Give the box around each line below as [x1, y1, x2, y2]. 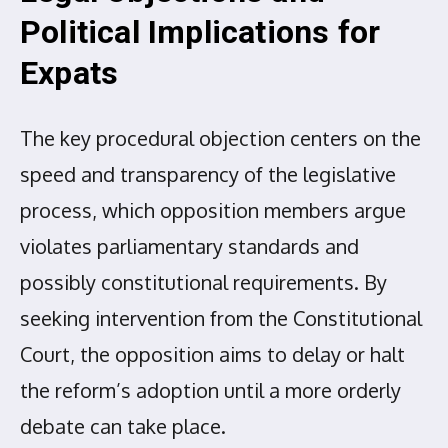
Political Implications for [20, 13, 381, 52]
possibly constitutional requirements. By [20, 268, 387, 295]
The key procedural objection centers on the [20, 124, 421, 151]
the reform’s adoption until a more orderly [20, 376, 401, 403]
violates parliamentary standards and [20, 232, 359, 259]
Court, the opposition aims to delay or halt [20, 340, 405, 367]
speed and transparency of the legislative [20, 160, 396, 187]
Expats [20, 54, 119, 93]
